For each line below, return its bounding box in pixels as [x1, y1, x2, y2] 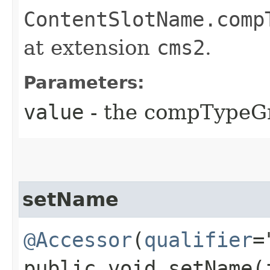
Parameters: [24, 72, 145, 93]
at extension [24, 35, 157, 60]
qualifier [144, 227, 253, 252]
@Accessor [24, 227, 132, 252]
